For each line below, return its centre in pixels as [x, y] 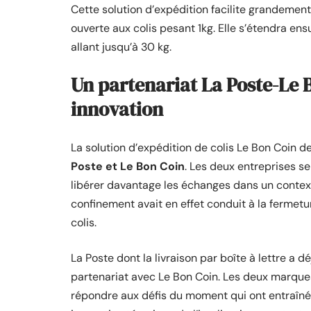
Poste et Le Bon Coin [128, 166]
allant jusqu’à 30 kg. [121, 47]
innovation [117, 109]
